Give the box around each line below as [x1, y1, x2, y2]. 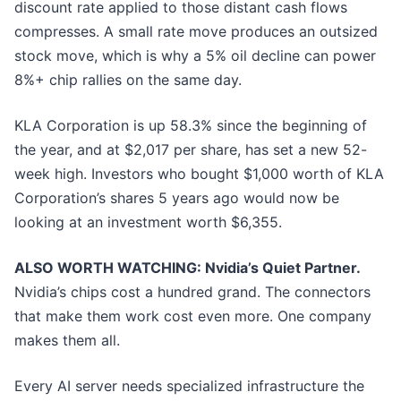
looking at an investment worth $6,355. [14, 213, 282, 232]
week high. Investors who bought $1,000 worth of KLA [14, 165, 384, 183]
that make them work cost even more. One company [14, 307, 371, 326]
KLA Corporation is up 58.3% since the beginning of [14, 116, 367, 135]
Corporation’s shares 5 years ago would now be [14, 189, 339, 208]
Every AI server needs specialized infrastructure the [14, 377, 364, 396]
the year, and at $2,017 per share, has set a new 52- [14, 141, 367, 159]
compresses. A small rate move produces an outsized [14, 22, 378, 41]
